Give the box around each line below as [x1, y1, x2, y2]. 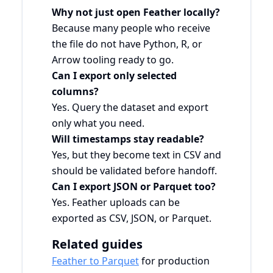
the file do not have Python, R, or [52, 37, 202, 51]
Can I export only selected [52, 68, 177, 82]
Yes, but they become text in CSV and [52, 147, 221, 161]
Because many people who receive [52, 21, 210, 35]
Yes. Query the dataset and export [52, 100, 208, 114]
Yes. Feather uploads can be [52, 195, 180, 209]
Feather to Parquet [52, 253, 139, 268]
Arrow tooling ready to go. [52, 52, 174, 66]
